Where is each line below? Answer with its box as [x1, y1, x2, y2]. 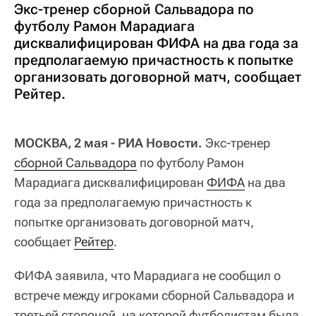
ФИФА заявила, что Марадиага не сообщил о [14, 268, 281, 284]
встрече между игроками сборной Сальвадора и [14, 288, 294, 303]
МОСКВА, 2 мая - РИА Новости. [14, 135, 202, 151]
